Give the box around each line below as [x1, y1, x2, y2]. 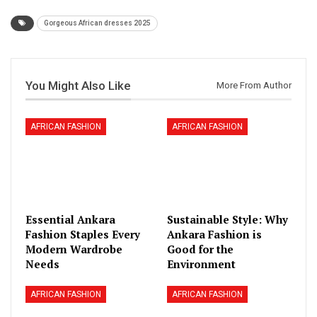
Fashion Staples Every [25, 227, 140, 242]
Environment [167, 257, 236, 272]
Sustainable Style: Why [167, 212, 288, 227]
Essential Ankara [25, 212, 115, 227]
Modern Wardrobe [25, 242, 122, 257]
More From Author [217, 80, 292, 91]
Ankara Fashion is [167, 227, 262, 242]
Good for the [167, 242, 234, 257]
